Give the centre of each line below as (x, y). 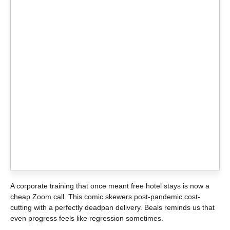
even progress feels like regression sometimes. (87, 218)
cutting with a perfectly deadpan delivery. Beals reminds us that (112, 207)
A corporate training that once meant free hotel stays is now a (110, 186)
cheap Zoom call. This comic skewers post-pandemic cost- (105, 196)
